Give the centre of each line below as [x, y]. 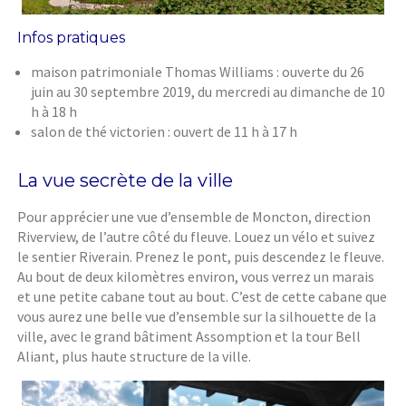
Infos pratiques [72, 37]
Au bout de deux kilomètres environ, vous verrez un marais [196, 276]
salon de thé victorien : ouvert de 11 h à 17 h [164, 131]
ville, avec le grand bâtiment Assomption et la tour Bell [189, 336]
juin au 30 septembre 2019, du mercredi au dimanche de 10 [208, 91]
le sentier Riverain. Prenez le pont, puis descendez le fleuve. [201, 256]
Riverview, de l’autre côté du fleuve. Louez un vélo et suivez [197, 236]
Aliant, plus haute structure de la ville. [135, 356]
